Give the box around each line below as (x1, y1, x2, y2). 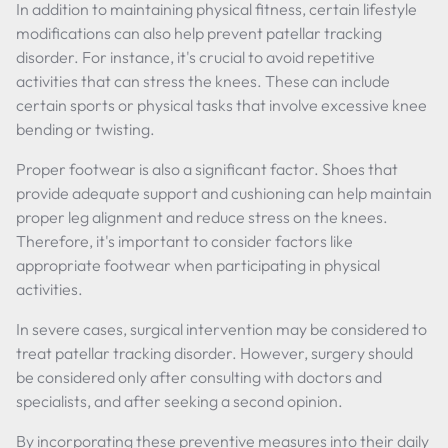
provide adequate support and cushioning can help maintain (16, 183, 432, 203)
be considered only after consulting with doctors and (16, 367, 382, 387)
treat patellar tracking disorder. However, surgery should (16, 343, 413, 363)
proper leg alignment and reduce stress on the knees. (16, 207, 388, 227)
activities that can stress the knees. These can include (16, 71, 390, 91)
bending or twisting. (16, 119, 155, 139)
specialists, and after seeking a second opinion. (16, 391, 343, 411)
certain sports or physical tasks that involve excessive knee (16, 95, 427, 115)
